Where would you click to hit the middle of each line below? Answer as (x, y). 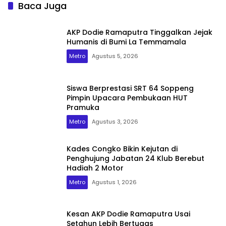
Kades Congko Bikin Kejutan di (122, 149)
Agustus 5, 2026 (115, 56)
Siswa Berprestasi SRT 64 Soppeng (130, 88)
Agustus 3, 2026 (115, 121)
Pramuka (84, 107)
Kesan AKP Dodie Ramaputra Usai (128, 214)
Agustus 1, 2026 (114, 182)
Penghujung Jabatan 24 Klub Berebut (135, 158)
